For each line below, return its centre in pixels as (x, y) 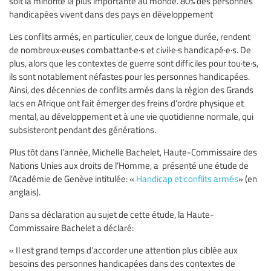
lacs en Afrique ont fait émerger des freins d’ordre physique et (126, 103)
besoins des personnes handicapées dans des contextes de (122, 263)
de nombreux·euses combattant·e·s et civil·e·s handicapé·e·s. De (130, 50)
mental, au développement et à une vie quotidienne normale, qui (131, 116)
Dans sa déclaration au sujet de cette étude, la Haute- (112, 214)
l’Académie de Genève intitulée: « (73, 179)
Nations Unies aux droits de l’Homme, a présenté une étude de (129, 165)
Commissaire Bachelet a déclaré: (71, 228)
